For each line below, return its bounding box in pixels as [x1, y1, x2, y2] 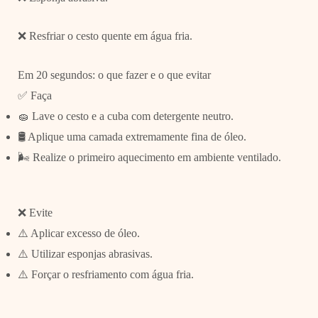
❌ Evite [17, 206, 53, 219]
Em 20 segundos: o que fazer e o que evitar [17, 68, 211, 81]
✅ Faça [17, 89, 52, 102]
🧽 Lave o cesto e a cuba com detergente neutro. [17, 109, 234, 122]
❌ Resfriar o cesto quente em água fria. [17, 30, 192, 43]
